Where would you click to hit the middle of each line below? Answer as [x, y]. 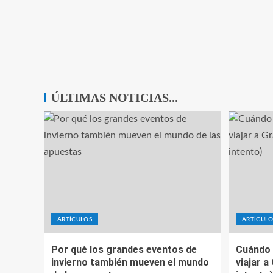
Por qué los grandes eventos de [124, 250]
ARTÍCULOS [75, 220]
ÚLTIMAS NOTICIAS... [115, 98]
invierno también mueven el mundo [130, 263]
